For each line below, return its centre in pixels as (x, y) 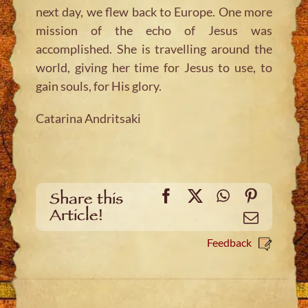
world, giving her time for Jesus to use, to (154, 67)
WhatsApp (261, 195)
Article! (77, 217)
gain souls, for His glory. (99, 86)
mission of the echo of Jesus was (154, 30)
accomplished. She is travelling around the (154, 48)
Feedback (229, 242)
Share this (87, 200)
